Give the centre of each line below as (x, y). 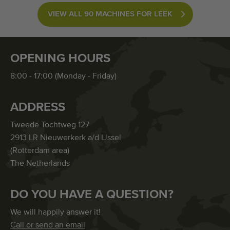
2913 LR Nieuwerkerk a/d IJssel (66, 138)
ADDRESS (38, 108)
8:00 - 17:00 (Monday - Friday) (63, 77)
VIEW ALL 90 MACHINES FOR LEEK (110, 14)
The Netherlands (40, 164)
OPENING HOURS (60, 59)
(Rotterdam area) (40, 151)
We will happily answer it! (55, 213)
